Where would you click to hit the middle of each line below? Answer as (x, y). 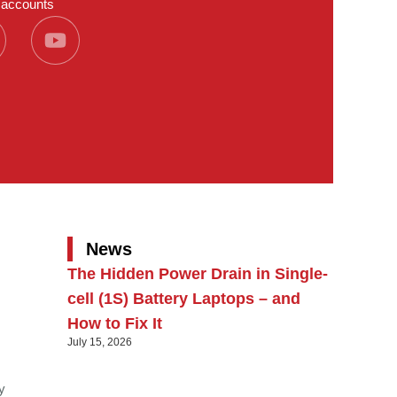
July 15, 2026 (100, 342)
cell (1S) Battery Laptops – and (184, 298)
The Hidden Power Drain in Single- (198, 273)
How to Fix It (115, 323)
